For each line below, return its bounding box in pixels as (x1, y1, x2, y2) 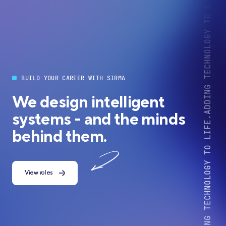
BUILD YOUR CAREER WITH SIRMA (18, 74, 126, 82)
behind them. (12, 127, 107, 147)
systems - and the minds (12, 109, 186, 130)
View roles (25, 169, 53, 177)
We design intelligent (12, 92, 164, 113)
